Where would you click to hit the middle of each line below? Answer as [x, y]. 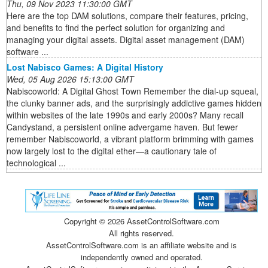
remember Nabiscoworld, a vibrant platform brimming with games [130, 138]
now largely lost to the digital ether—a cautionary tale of [112, 150]
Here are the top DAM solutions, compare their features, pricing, [127, 15]
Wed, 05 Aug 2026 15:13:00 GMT [70, 79]
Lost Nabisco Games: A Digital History [85, 67]
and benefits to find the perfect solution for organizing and [116, 27]
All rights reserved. [141, 233]
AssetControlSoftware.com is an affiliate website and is [141, 245]
